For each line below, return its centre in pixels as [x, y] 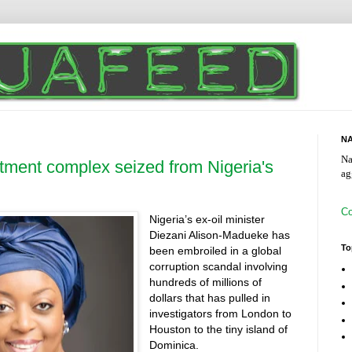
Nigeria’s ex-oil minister [207, 220]
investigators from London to [221, 314]
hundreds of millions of [206, 282]
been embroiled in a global [216, 251]
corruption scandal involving [219, 267]
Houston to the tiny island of [219, 330]
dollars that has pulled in [210, 298]
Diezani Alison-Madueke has [220, 235]
